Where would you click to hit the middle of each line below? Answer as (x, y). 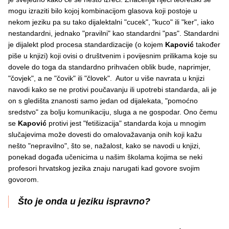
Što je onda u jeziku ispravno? (84, 202)
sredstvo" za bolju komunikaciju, (60, 112)
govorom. (25, 180)
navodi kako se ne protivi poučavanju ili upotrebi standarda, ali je (112, 90)
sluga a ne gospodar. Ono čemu (165, 112)
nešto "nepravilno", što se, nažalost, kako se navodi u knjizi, (104, 146)
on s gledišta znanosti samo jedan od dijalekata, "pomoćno (103, 101)
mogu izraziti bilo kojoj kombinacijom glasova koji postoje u (103, 11)
